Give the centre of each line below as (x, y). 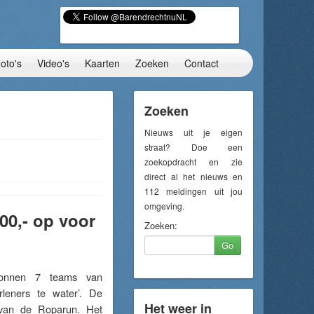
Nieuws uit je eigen (193, 132)
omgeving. (164, 206)
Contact (202, 63)
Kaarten (102, 63)
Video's (53, 63)
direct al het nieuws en (193, 176)
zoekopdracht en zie (193, 162)
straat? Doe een (193, 147)
